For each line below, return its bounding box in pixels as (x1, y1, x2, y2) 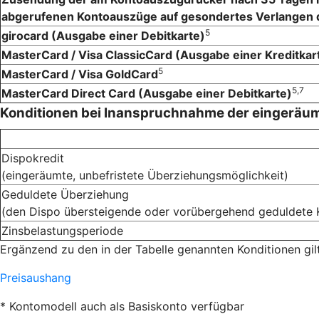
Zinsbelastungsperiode (1, 223, 123, 238)
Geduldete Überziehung (1, 187, 129, 202)
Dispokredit (1, 150, 64, 165)
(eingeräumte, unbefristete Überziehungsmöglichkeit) (1, 167, 288, 182)
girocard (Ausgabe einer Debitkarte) (1, 28, 205, 43)
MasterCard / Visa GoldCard (1, 66, 158, 81)
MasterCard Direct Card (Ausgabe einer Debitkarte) (1, 85, 292, 100)
